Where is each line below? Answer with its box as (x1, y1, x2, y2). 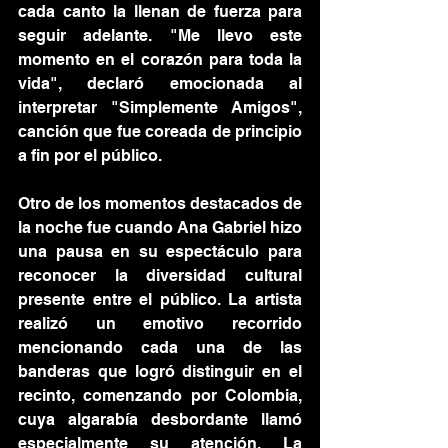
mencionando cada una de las (18, 338, 302, 357)
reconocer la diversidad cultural (18, 266, 302, 285)
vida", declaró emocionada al (18, 74, 302, 93)
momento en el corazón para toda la (18, 50, 302, 69)
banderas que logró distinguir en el (18, 362, 302, 381)
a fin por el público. (18, 146, 162, 165)
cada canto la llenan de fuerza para (18, 2, 302, 21)
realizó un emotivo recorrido (18, 314, 302, 333)
